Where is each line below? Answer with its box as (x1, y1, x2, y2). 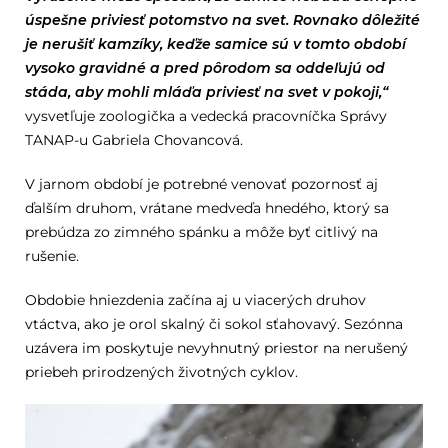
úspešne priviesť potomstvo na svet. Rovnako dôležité (24, 11, 420, 30)
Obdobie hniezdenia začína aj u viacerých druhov (24, 291, 366, 310)
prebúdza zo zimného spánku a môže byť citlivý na (24, 223, 378, 242)
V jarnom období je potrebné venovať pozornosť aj (24, 175, 378, 194)
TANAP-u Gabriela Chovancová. (24, 131, 243, 150)
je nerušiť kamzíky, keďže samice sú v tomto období (24, 35, 406, 54)
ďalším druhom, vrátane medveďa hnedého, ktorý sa (24, 199, 389, 218)
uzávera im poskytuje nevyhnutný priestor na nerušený (24, 339, 408, 358)
